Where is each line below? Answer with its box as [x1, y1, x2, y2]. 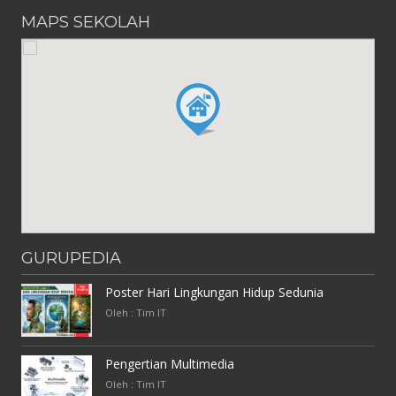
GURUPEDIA [21, 248, 121, 269]
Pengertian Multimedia [105, 355, 234, 373]
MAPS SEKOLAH [21, 12, 150, 33]
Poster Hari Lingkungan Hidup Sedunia [105, 284, 324, 301]
